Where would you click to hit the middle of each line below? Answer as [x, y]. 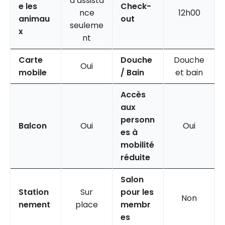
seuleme [87, 25]
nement [34, 204]
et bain [189, 72]
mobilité [137, 145]
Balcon [33, 126]
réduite [135, 157]
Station [34, 192]
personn [138, 120]
